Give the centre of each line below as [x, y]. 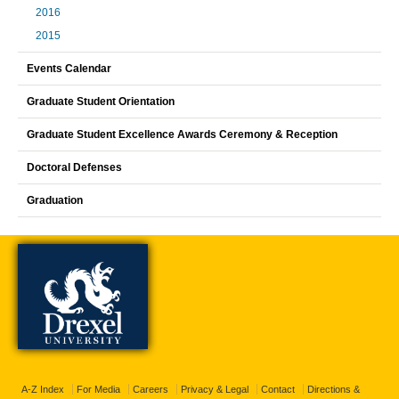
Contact [278, 389]
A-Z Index [43, 389]
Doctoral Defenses [74, 167]
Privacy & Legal [215, 389]
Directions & [334, 389]
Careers [151, 389]
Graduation [55, 200]
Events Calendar [69, 69]
